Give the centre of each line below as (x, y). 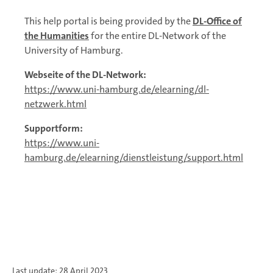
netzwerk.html (55, 104)
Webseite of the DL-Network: (85, 75)
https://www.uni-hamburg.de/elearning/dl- (117, 89)
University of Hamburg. (75, 50)
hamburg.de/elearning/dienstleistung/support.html (134, 158)
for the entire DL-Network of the (158, 36)
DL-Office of (217, 21)
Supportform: (54, 128)
